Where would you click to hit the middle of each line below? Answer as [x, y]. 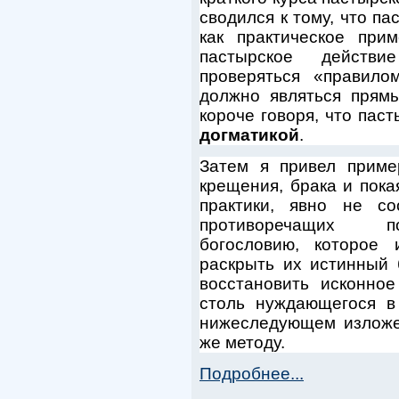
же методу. [242, 343]
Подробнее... [252, 374]
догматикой [249, 135]
